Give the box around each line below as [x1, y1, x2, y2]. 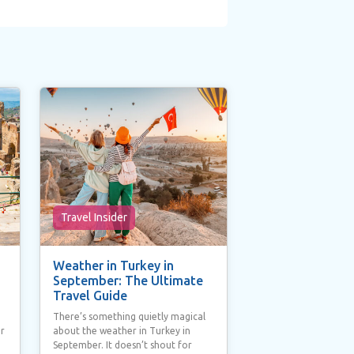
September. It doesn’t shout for [52, 339, 192, 350]
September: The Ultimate [52, 273, 203, 288]
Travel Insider [60, 210, 127, 224]
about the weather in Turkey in [52, 325, 190, 336]
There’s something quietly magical [52, 311, 205, 322]
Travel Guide [52, 288, 127, 303]
